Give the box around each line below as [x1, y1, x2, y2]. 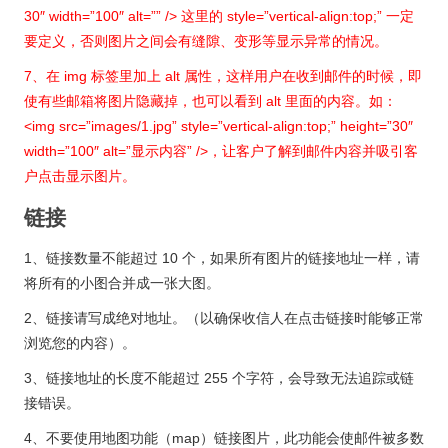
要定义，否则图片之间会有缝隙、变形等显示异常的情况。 [24, 33, 388, 50]
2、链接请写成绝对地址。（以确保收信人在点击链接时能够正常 [24, 310, 424, 327]
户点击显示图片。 [24, 168, 136, 185]
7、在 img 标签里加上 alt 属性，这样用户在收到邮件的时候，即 [24, 68, 422, 85]
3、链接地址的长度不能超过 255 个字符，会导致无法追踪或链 [24, 370, 414, 387]
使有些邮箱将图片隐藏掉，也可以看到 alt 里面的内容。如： [24, 93, 397, 110]
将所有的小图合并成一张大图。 [24, 275, 220, 292]
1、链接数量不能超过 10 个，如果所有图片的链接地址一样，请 [24, 250, 420, 267]
